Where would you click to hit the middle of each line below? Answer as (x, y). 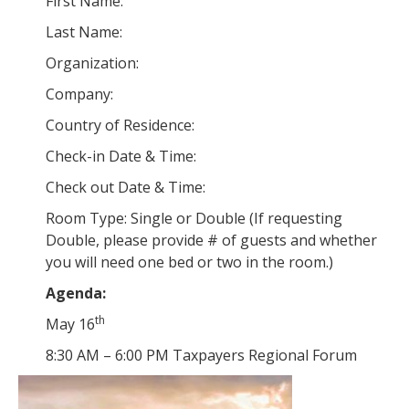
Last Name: (84, 32)
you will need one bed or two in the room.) (189, 262)
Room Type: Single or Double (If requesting (194, 218)
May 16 (70, 324)
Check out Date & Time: (126, 187)
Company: (79, 94)
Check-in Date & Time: (121, 156)
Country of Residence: (120, 125)
